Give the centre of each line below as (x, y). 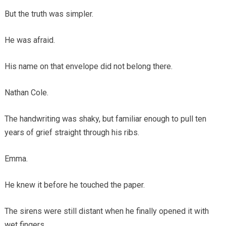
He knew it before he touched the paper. (74, 185)
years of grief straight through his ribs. (72, 133)
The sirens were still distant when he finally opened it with (106, 211)
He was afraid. (30, 40)
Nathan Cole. (26, 93)
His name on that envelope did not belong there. (88, 67)
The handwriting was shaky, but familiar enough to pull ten (105, 119)
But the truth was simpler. (49, 14)
